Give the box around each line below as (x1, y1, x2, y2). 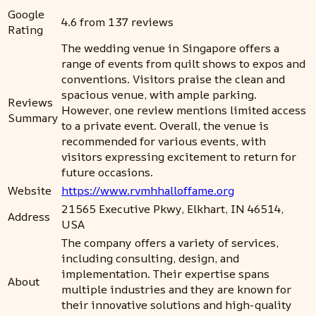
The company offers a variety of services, (61, 235, 279, 250)
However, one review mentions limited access (61, 102, 306, 118)
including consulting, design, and (61, 250, 239, 266)
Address (8, 209, 50, 224)
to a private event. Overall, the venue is (61, 118, 269, 133)
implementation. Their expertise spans (61, 266, 269, 281)
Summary (8, 110, 59, 126)
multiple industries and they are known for (61, 281, 291, 297)
